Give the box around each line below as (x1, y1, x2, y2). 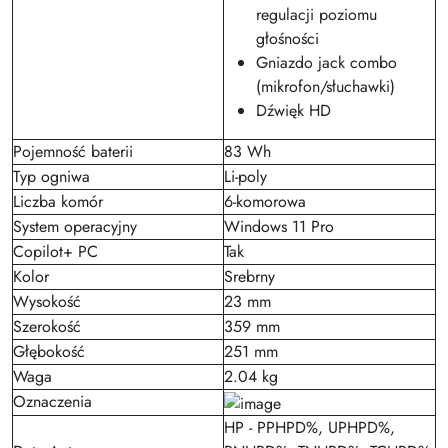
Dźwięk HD (256, 99, 331, 123)
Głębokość (13, 340, 85, 364)
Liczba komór (13, 190, 103, 214)
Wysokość (13, 290, 81, 314)
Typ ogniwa (13, 165, 90, 189)
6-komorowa (224, 190, 306, 214)
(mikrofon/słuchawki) (256, 75, 395, 99)
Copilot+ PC (13, 240, 98, 264)
